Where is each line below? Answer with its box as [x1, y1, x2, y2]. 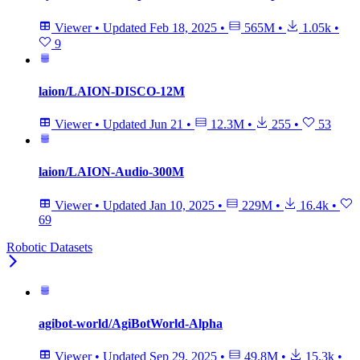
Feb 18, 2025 [149, 20, 217, 35]
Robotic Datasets [6, 239, 92, 254]
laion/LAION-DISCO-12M [39, 84, 185, 98]
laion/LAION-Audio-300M [39, 165, 184, 179]
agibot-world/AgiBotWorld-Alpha [39, 316, 223, 330]
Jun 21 [149, 117, 183, 132]
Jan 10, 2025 [149, 198, 215, 212]
